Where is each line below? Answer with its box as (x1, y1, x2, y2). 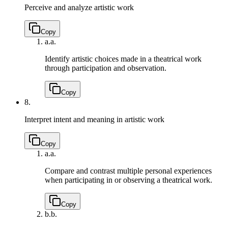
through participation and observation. (45, 64, 166, 73)
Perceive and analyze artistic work (24, 3, 134, 12)
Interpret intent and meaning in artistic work (24, 115, 164, 124)
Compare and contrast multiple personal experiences (45, 166, 212, 176)
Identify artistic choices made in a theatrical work (45, 54, 202, 64)
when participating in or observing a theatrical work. (45, 176, 212, 185)
